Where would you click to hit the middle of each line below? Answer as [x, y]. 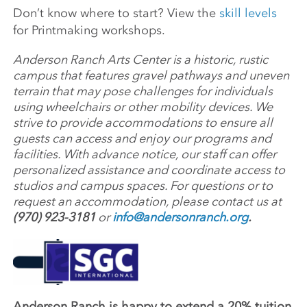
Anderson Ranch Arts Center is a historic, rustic [141, 60]
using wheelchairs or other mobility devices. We [143, 107]
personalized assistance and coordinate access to [149, 170]
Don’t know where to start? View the [116, 13]
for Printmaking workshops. [89, 30]
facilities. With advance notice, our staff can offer [145, 155]
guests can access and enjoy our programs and [143, 139]
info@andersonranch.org [181, 218]
